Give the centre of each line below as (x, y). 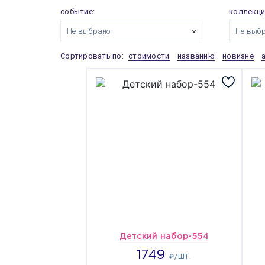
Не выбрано (89, 31)
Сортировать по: (93, 56)
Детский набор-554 (164, 237)
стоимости (149, 56)
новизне (238, 56)
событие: (78, 12)
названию (196, 56)
